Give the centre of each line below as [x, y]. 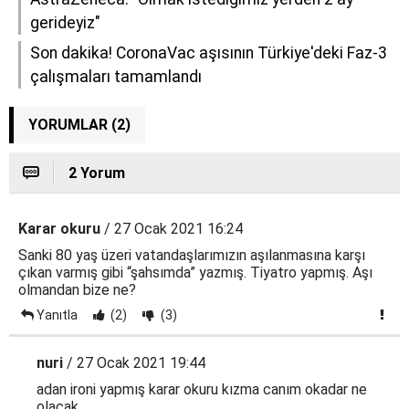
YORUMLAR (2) [79, 124]
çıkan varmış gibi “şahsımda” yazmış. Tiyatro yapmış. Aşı [195, 272]
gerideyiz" [65, 22]
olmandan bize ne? [77, 289]
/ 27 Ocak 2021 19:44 [134, 362]
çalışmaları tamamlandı [116, 76]
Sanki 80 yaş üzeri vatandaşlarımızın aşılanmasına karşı [192, 255]
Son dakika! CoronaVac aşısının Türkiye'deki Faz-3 [209, 52]
